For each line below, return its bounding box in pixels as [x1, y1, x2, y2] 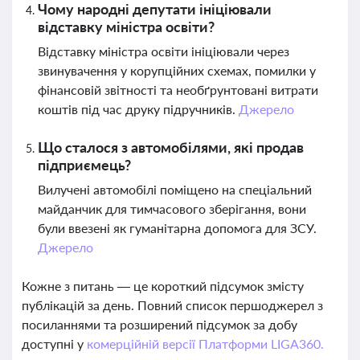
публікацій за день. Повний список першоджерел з [22, 297, 323, 313]
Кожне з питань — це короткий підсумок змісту [22, 278, 304, 293]
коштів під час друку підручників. [38, 101, 239, 117]
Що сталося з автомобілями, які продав [38, 138, 304, 156]
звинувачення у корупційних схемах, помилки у [38, 63, 316, 78]
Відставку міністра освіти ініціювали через [38, 43, 289, 59]
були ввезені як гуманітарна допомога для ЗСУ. [38, 220, 317, 235]
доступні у [22, 336, 87, 351]
